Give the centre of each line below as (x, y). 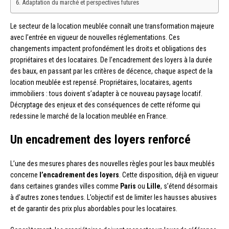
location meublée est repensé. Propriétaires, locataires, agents (101, 82)
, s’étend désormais (189, 186)
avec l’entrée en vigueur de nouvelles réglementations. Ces (95, 37)
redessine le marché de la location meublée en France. (89, 116)
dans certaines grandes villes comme (65, 186)
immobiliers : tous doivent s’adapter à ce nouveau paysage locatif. (106, 93)
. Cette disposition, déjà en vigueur (169, 175)
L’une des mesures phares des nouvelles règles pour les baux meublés (112, 163)
